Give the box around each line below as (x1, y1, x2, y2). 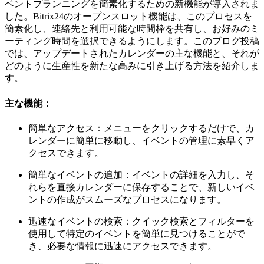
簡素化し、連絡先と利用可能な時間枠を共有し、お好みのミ (5, 24, 259, 34)
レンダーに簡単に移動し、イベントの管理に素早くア (28, 135, 255, 146)
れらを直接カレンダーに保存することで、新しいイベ (28, 181, 255, 192)
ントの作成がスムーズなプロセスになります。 (28, 194, 226, 204)
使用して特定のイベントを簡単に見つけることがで (28, 228, 245, 239)
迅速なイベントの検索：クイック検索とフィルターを (28, 216, 255, 226)
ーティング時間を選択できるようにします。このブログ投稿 (5, 36, 259, 47)
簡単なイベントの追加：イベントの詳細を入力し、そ (28, 169, 255, 180)
